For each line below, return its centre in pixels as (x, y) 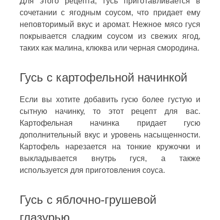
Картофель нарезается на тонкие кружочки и (110, 146)
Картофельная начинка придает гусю (110, 123)
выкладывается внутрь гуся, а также (110, 158)
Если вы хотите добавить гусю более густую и (110, 99)
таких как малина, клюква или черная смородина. (110, 48)
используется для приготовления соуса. (92, 170)
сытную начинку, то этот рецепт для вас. (110, 111)
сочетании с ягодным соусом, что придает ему (110, 12)
